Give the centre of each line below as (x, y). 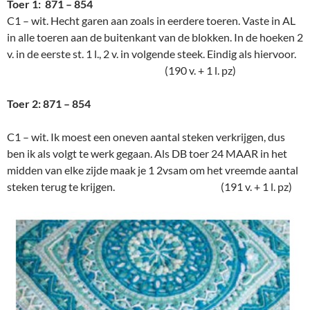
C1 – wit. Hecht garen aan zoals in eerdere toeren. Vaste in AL (151, 21)
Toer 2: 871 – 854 (49, 104)
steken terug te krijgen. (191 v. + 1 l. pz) (149, 187)
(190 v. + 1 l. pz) (121, 71)
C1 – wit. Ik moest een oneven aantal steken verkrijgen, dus (146, 137)
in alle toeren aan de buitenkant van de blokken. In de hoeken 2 (155, 37)
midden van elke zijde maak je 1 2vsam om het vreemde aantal (153, 170)
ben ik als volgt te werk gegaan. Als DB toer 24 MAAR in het (147, 154)
